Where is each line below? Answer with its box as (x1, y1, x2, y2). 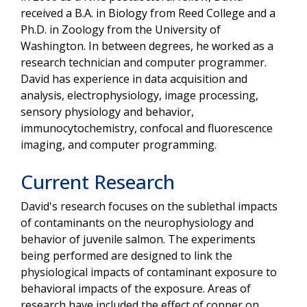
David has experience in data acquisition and (21, 71, 247, 86)
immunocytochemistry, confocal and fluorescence (21, 120, 273, 136)
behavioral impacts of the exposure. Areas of (21, 280, 251, 296)
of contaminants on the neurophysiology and (21, 214, 254, 230)
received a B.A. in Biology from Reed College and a (21, 5, 275, 21)
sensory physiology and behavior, (21, 103, 194, 119)
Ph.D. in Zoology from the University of (21, 21, 221, 37)
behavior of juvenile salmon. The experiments (21, 231, 256, 247)
